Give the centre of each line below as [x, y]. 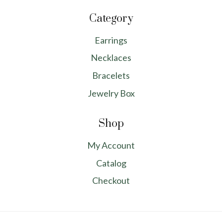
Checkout [111, 181]
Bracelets [111, 76]
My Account [111, 145]
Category [111, 19]
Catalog [111, 163]
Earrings [111, 40]
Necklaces [111, 58]
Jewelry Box [111, 93]
